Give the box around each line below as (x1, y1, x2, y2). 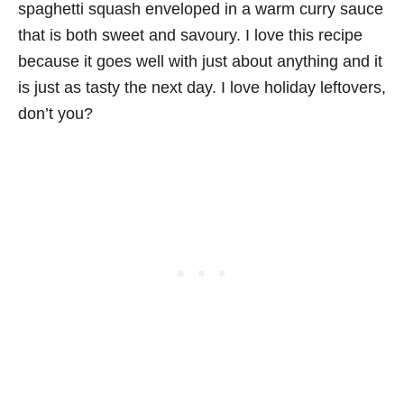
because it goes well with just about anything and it (18, 52, 382, 70)
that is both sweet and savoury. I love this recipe (18, 26, 363, 44)
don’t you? (18, 105, 93, 123)
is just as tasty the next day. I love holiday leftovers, (18, 78, 386, 96)
